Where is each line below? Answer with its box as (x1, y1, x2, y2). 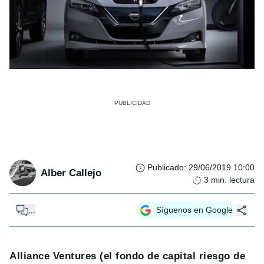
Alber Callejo (41, 167, 101, 179)
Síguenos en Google (156, 205, 233, 215)
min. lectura (211, 175, 255, 185)
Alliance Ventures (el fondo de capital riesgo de (9, 250, 246, 262)
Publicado (147, 163, 184, 173)
